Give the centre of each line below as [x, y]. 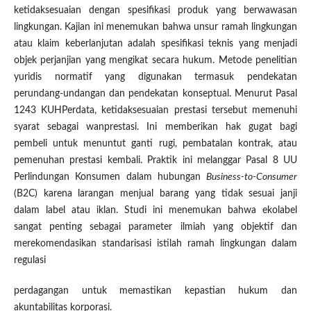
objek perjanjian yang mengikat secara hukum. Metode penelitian [155, 61]
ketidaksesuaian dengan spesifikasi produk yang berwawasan [155, 11]
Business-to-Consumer [252, 177]
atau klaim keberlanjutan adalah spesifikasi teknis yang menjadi [155, 44]
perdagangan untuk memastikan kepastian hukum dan [155, 291]
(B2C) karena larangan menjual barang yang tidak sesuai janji [155, 194]
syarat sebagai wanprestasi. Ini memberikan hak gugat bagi [155, 127]
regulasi [30, 261]
